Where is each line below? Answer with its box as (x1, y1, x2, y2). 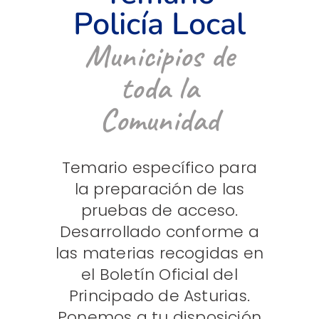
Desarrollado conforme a (59, 221, 260, 244)
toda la (120, 68, 199, 109)
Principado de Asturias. (68, 285, 251, 308)
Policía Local (73, 4, 246, 46)
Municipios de (84, 36, 235, 77)
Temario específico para (61, 157, 258, 179)
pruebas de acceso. (80, 199, 239, 222)
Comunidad (100, 100, 219, 141)
